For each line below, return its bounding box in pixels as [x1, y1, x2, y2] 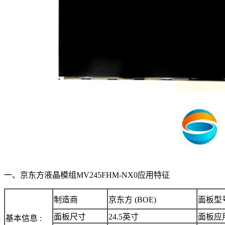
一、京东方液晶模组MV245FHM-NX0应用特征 [4, 170, 170, 179]
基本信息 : [6, 213, 42, 222]
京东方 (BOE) [108, 195, 156, 204]
